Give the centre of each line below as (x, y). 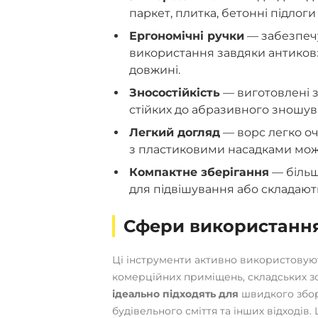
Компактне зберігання (199, 172)
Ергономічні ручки (186, 35)
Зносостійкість (174, 92)
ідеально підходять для (175, 294)
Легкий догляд (174, 132)
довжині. (154, 70)
